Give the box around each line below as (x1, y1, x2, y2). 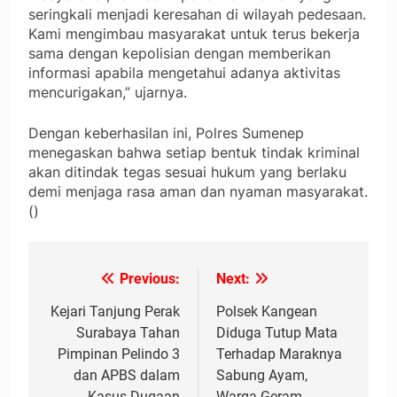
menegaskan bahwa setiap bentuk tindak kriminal (28, 144, 360, 162)
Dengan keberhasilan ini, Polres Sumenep (28, 124, 304, 143)
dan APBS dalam (74, 367, 180, 385)
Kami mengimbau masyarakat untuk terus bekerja (28, 25, 360, 43)
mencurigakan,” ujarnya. (28, 83, 187, 102)
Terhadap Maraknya (216, 346, 342, 363)
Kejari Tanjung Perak (51, 303, 180, 321)
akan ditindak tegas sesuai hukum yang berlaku (28, 163, 346, 182)
